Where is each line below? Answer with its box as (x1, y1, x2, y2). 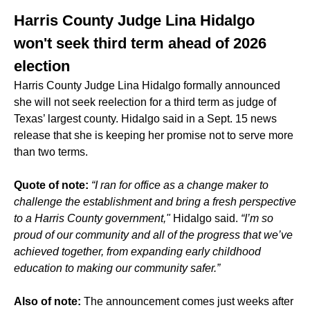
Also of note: (14, 295, 84, 307)
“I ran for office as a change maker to (91, 179, 268, 191)
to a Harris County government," (14, 212, 173, 224)
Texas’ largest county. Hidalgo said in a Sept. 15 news (14, 113, 277, 125)
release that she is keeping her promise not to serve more (14, 129, 293, 141)
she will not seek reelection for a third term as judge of (14, 96, 276, 108)
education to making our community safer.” (14, 262, 220, 274)
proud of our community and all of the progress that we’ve (14, 229, 293, 241)
